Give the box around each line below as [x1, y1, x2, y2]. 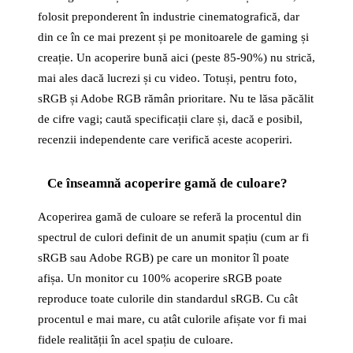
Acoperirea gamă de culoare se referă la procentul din [38, 210, 302, 223]
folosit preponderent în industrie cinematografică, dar [38, 10, 299, 23]
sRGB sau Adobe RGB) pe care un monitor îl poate [38, 251, 289, 264]
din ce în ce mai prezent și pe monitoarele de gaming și [38, 31, 309, 43]
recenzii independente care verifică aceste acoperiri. [38, 133, 292, 146]
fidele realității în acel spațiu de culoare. [38, 333, 233, 346]
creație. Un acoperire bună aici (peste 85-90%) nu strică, [38, 51, 315, 64]
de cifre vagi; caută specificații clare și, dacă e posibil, [38, 113, 303, 125]
